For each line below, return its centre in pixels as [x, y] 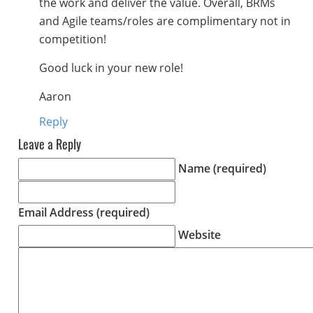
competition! [72, 39]
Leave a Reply [49, 144]
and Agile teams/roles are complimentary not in [165, 21]
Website [199, 234]
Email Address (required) [83, 212]
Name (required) [222, 168]
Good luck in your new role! [111, 68]
